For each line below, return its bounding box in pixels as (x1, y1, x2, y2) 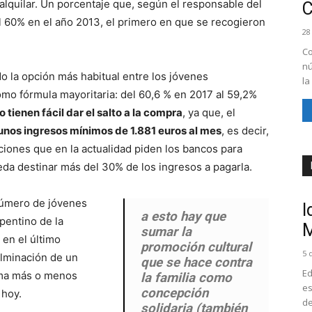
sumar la (141, 224, 192, 240)
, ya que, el (182, 106, 235, 119)
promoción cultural (141, 240, 252, 255)
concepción (141, 286, 209, 301)
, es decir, (221, 124, 269, 137)
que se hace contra (141, 255, 253, 270)
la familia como (141, 270, 233, 286)
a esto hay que (141, 209, 226, 224)
